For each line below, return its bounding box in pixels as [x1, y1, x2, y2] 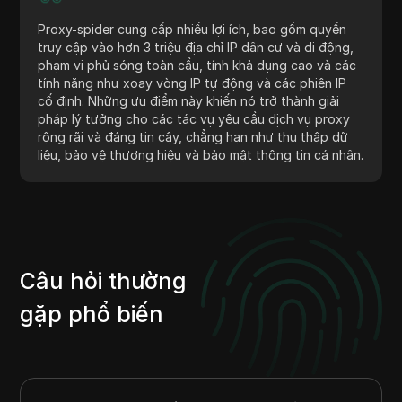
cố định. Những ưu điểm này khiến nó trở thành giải [38, 92, 340, 109]
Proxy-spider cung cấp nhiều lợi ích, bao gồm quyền [38, 21, 347, 37]
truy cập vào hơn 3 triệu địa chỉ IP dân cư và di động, [38, 39, 354, 55]
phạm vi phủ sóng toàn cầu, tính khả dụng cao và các [38, 57, 357, 73]
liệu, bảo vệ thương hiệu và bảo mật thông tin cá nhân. [38, 146, 364, 162]
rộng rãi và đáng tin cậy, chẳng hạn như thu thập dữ [38, 128, 349, 144]
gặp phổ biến [20, 301, 164, 328]
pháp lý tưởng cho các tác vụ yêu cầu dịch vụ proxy [38, 110, 351, 127]
